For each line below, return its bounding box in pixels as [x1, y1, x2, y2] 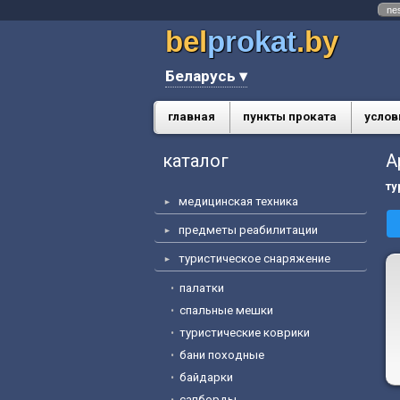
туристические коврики [179, 326, 310, 339]
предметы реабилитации [179, 223, 318, 237]
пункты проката [243, 110, 337, 123]
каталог [162, 150, 229, 171]
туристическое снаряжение [179, 252, 330, 265]
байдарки [179, 371, 233, 384]
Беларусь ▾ [165, 67, 247, 85]
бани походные [179, 348, 264, 362]
